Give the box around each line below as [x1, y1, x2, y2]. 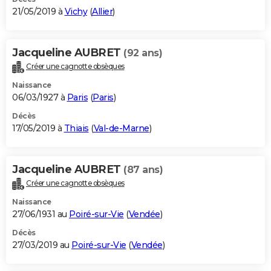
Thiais [64, 122, 89, 134]
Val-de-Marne [93, 122, 149, 134]
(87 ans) [123, 163, 163, 175]
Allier [92, 5, 113, 17]
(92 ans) [123, 47, 162, 59]
